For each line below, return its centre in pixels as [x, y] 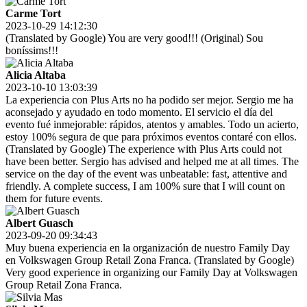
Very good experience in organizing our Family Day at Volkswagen [151, 273]
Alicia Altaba [36, 75]
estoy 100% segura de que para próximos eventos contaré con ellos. [151, 137]
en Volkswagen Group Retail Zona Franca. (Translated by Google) [150, 260]
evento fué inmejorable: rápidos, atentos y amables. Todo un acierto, [152, 125]
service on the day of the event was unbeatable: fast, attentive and [146, 174]
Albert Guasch [39, 223]
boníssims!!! [32, 51]
